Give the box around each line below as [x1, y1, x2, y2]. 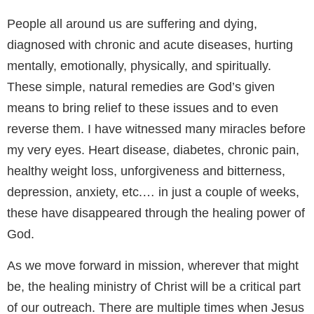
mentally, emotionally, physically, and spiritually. [7, 58, 271, 73]
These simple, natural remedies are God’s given [7, 79, 275, 94]
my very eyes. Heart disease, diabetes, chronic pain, [7, 142, 299, 157]
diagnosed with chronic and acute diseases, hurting [7, 37, 293, 52]
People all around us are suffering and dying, [7, 16, 257, 31]
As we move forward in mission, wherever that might [7, 258, 299, 273]
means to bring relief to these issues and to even [7, 100, 278, 115]
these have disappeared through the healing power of [7, 205, 305, 220]
